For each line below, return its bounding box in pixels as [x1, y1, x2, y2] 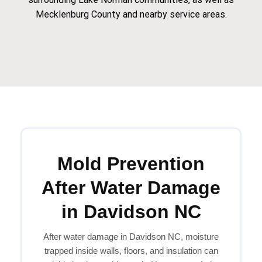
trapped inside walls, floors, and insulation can [44, 246, 218, 256]
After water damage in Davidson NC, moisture [43, 232, 219, 242]
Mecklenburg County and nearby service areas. [35, 9, 227, 20]
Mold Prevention [57, 153, 205, 175]
